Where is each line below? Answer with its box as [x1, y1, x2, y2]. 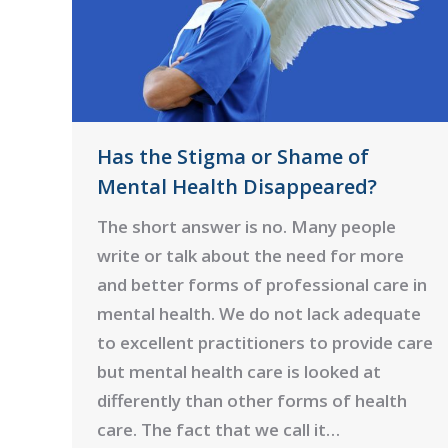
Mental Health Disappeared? [97, 172, 377, 200]
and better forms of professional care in [97, 272, 427, 296]
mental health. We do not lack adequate [97, 301, 421, 325]
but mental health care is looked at [97, 359, 381, 383]
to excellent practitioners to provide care [97, 330, 433, 354]
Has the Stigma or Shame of [97, 142, 369, 170]
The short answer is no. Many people [97, 214, 396, 238]
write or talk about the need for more [97, 243, 404, 267]
